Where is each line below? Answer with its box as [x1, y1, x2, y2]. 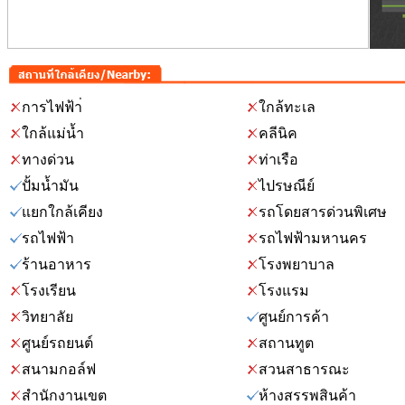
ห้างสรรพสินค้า [259, 388, 356, 403]
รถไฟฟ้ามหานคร [259, 231, 367, 246]
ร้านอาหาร [22, 257, 91, 272]
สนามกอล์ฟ [22, 362, 96, 377]
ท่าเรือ [259, 152, 298, 167]
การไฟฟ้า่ [22, 99, 82, 115]
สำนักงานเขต [22, 388, 107, 403]
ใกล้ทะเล [259, 99, 316, 115]
